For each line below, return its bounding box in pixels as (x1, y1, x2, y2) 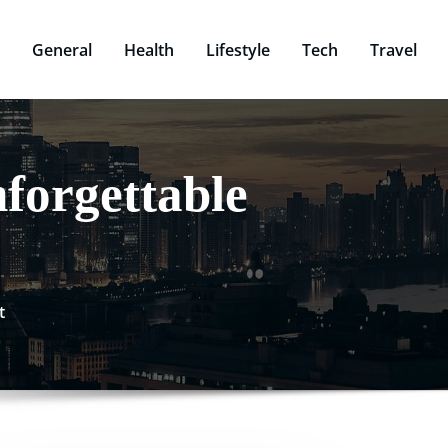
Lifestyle (206, 38, 270, 61)
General (32, 38, 92, 61)
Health (124, 38, 174, 61)
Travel (370, 38, 417, 61)
